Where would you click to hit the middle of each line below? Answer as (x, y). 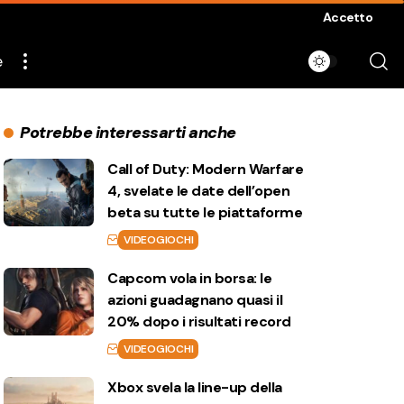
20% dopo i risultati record (199, 321)
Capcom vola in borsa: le (190, 278)
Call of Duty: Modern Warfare (206, 169)
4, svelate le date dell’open (199, 191)
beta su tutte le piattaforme (205, 212)
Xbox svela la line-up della (195, 387)
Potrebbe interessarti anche (128, 133)
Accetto (348, 17)
